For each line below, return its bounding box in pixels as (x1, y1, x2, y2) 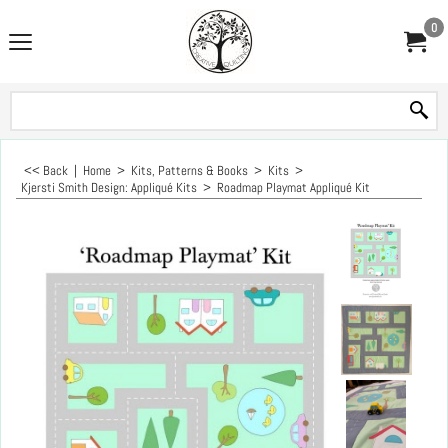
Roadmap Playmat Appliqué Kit (217, 179, 370, 196)
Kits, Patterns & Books (131, 162, 248, 179)
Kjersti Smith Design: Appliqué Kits (21, 179, 197, 196)
